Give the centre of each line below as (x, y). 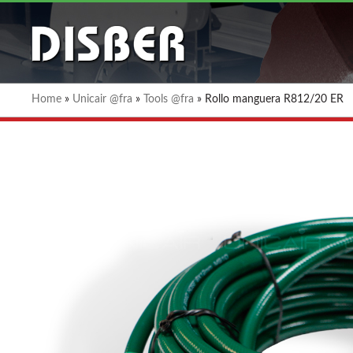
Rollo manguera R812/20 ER (274, 99)
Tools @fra (169, 99)
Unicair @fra (102, 99)
